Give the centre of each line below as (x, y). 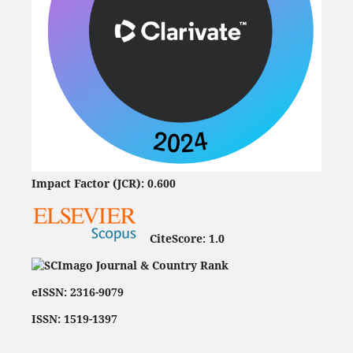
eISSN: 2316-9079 (77, 292)
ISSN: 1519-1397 (74, 319)
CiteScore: (174, 239)
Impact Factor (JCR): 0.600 (103, 184)
